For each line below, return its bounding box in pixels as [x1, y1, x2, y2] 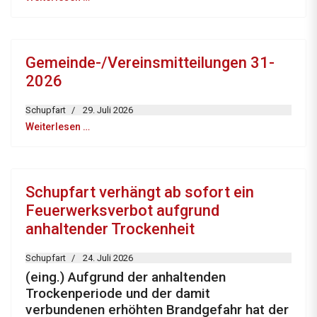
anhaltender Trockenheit [25, 220, 195, 238]
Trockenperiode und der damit [25, 285, 210, 302]
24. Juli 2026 [83, 253, 133, 264]
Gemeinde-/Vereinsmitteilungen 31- [25, 54, 275, 72]
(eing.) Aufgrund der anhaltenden [25, 269, 226, 286]
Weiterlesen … [25, 121, 90, 133]
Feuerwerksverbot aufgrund [25, 202, 219, 220]
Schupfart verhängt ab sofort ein [25, 183, 254, 202]
